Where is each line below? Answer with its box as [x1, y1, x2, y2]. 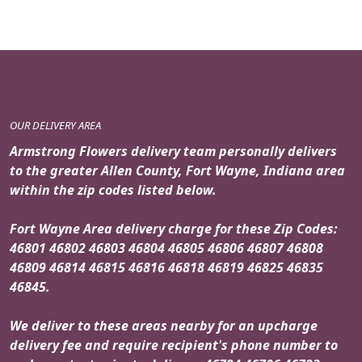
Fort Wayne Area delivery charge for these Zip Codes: [10, 219, 338, 238]
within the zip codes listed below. [10, 180, 217, 199]
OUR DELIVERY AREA [10, 117, 101, 133]
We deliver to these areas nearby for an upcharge [10, 316, 318, 335]
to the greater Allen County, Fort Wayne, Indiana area [10, 161, 345, 179]
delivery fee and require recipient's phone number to [10, 335, 338, 354]
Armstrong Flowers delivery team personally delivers [10, 141, 337, 160]
